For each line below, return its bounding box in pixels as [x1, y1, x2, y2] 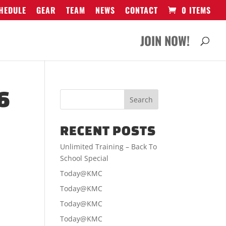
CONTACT [125, 4, 158, 16]
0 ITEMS [182, 4, 211, 16]
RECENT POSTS [60, 123, 156, 138]
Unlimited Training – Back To [60, 142, 157, 151]
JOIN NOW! [140, 31, 190, 49]
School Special [60, 153, 109, 163]
